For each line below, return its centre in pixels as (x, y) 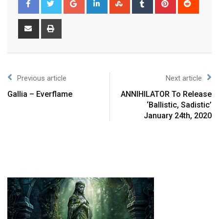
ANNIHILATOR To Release (166, 94)
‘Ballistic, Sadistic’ (179, 105)
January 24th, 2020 (178, 115)
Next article (184, 78)
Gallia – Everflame (40, 94)
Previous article (42, 78)
